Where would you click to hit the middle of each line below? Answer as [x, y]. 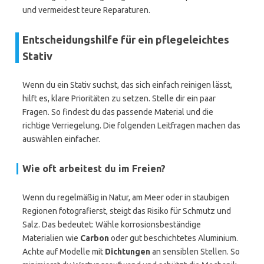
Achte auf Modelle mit [64, 252]
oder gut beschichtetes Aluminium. [174, 238]
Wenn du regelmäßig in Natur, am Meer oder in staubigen [126, 197]
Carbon [95, 238]
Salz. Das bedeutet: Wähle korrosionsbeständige [112, 225]
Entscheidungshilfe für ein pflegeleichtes [126, 39]
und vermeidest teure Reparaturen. [86, 10]
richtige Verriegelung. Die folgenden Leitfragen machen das [131, 126]
